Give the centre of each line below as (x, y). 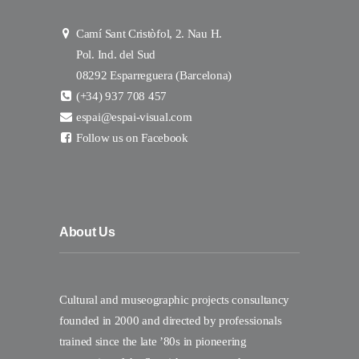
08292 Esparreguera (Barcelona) (154, 76)
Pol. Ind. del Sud (116, 55)
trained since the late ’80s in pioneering (153, 342)
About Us (87, 232)
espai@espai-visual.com (134, 117)
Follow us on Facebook (132, 138)
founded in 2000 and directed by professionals (171, 321)
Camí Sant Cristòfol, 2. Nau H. (149, 34)
